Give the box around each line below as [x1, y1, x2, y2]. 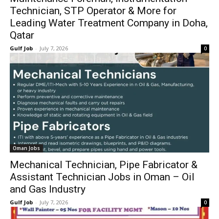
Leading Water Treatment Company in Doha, [10, 17, 208, 29]
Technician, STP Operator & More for [10, 5, 176, 17]
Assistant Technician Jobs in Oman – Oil [10, 171, 195, 183]
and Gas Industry [10, 183, 86, 195]
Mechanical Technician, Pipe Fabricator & [10, 159, 197, 171]
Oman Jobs [13, 145, 40, 152]
